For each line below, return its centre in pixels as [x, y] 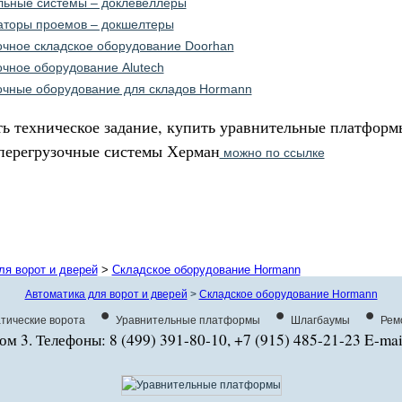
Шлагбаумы [320, 320]
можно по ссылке [272, 153]
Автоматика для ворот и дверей [106, 294]
